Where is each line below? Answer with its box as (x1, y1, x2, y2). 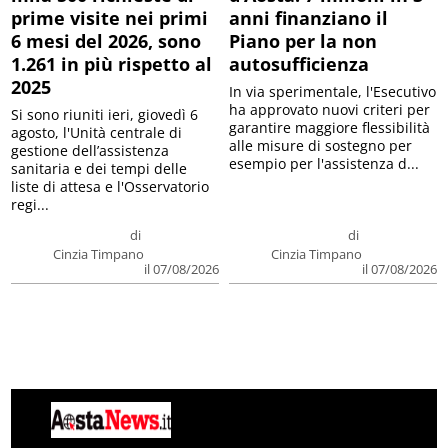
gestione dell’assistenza (11, 140, 170, 160)
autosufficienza (229, 51, 369, 76)
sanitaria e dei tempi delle (11, 158, 188, 178)
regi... (11, 194, 50, 214)
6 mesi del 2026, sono (11, 28, 202, 53)
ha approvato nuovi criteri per (229, 99, 430, 119)
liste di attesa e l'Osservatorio (11, 176, 210, 196)
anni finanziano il (229, 5, 388, 30)
